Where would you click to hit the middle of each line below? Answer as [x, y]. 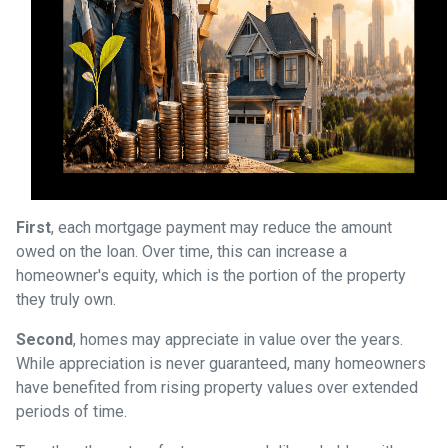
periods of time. [71, 411]
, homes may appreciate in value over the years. [238, 339]
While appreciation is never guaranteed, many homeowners [221, 363]
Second [44, 339]
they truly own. [66, 299]
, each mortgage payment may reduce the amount [221, 227]
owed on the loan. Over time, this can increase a [181, 251]
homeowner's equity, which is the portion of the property [211, 275]
